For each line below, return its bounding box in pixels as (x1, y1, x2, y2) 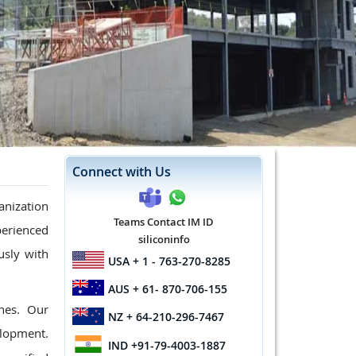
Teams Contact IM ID (114, 215, 214, 229)
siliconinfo (137, 232, 190, 246)
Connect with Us (72, 163, 171, 180)
